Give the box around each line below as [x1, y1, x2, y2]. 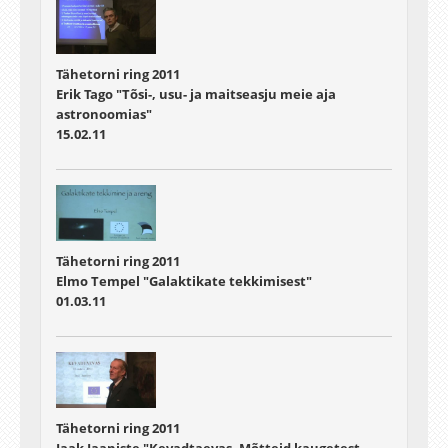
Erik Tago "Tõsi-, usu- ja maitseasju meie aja [56, 84, 336, 103]
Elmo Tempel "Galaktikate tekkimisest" [56, 272, 312, 291]
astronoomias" [56, 104, 152, 123]
